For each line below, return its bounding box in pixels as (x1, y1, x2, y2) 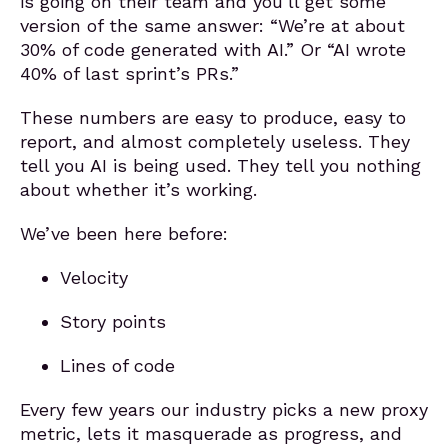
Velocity (60, 267, 128, 288)
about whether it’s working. (20, 179, 257, 200)
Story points (60, 311, 166, 332)
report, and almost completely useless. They (20, 131, 410, 152)
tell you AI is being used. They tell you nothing (20, 155, 421, 176)
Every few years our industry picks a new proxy (20, 399, 428, 420)
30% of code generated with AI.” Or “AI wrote (20, 39, 406, 60)
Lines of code (60, 355, 175, 376)
